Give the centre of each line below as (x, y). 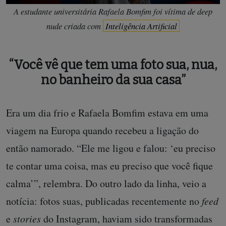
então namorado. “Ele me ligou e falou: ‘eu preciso (111, 148)
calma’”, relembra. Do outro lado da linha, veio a (106, 183)
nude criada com (75, 26)
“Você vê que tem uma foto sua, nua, (113, 65)
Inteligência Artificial (141, 26)
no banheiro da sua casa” (113, 80)
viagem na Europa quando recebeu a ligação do (102, 130)
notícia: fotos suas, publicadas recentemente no (104, 201)
